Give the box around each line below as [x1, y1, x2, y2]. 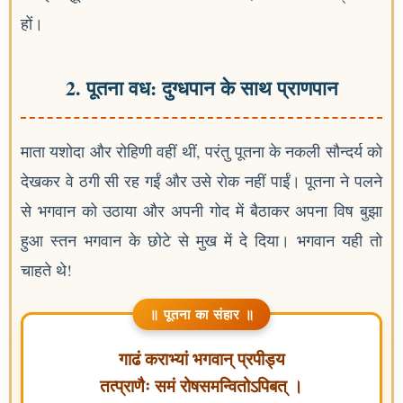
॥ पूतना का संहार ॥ [148, 304, 255, 325]
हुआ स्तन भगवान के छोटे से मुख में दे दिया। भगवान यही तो [21, 229, 382, 252]
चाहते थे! [21, 259, 72, 282]
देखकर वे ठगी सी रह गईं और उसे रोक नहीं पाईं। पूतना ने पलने [21, 170, 382, 193]
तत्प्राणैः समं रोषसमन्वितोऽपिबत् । [100, 377, 303, 397]
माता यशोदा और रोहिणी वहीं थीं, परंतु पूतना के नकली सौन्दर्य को [21, 140, 382, 163]
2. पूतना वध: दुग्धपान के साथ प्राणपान [65, 73, 338, 103]
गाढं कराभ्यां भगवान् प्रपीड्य [118, 350, 285, 370]
